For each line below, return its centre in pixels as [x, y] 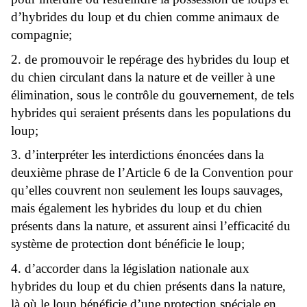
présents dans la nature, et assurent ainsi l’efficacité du [151, 226]
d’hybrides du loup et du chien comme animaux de [145, 17]
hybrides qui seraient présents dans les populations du [151, 112]
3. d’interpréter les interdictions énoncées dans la [137, 155]
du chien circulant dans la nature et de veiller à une [143, 77]
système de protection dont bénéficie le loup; [128, 244]
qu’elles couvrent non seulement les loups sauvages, [147, 191]
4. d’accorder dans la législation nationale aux [130, 268]
